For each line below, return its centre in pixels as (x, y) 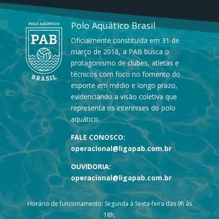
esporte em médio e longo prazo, (124, 85)
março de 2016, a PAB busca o (120, 51)
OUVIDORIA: (91, 166)
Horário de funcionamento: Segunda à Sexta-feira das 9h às (109, 203)
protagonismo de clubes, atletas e (125, 63)
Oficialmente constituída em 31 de (125, 40)
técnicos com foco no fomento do (126, 74)
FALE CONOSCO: (98, 137)
